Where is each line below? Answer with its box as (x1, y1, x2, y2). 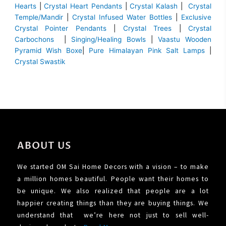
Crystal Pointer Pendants (15, 24, 106, 33)
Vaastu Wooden (158, 35, 211, 44)
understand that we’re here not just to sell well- (17, 210, 209, 219)
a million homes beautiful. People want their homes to (17, 174, 209, 183)
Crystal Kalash (127, 2, 178, 11)
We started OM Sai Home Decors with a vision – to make (17, 162, 209, 171)
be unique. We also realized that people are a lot (17, 186, 209, 195)
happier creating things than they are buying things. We (17, 198, 209, 207)
